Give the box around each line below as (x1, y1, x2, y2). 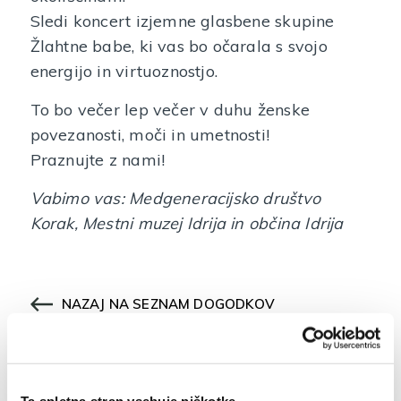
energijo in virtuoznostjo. (30, 60, 218, 81)
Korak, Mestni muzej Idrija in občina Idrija (30, 213, 344, 235)
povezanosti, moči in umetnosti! (30, 124, 270, 145)
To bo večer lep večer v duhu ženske (30, 98, 310, 120)
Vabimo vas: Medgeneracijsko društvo (30, 188, 320, 209)
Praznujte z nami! (30, 149, 166, 170)
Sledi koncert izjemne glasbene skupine (30, 10, 335, 31)
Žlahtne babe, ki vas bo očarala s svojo (30, 35, 328, 56)
